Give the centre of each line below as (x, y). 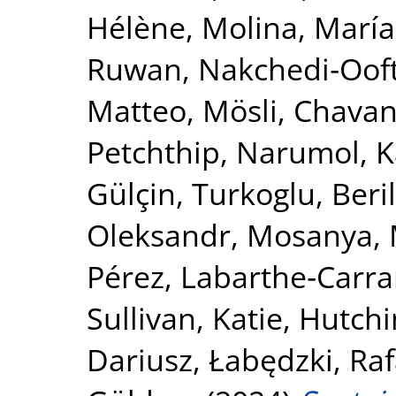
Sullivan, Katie (185, 317)
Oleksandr (159, 234)
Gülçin (131, 193)
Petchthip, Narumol (223, 151)
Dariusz (140, 359)
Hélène (136, 27)
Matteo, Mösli (182, 110)
